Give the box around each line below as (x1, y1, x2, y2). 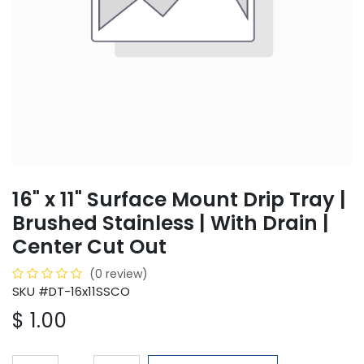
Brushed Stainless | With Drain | (12, 209, 329, 238)
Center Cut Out (12, 232, 167, 262)
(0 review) (89, 266, 148, 283)
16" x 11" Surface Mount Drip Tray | (12, 185, 346, 214)
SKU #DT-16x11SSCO (12, 283, 130, 301)
